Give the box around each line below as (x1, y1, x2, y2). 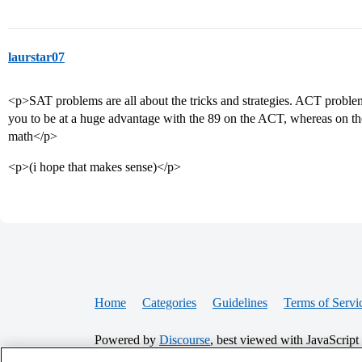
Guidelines (213, 296, 267, 309)
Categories (142, 296, 196, 309)
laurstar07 (8, 50, 65, 64)
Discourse (159, 333, 210, 347)
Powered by (95, 333, 159, 347)
